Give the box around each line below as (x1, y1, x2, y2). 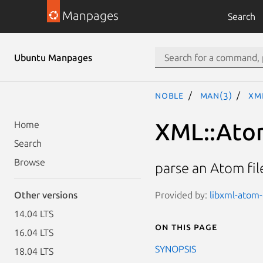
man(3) (200, 90, 232, 100)
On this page (155, 221, 217, 232)
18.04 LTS (14, 246, 53, 257)
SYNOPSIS (155, 243, 196, 254)
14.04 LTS (14, 208, 53, 219)
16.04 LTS (14, 227, 53, 238)
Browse (14, 157, 45, 167)
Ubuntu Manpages (14, 52, 92, 63)
